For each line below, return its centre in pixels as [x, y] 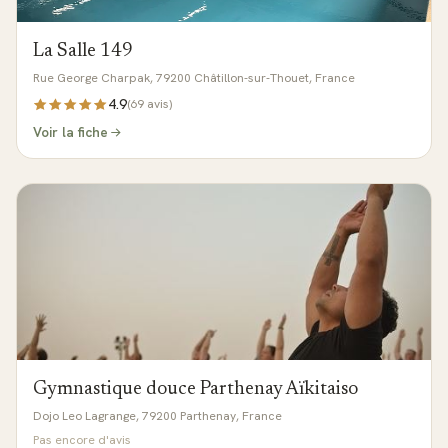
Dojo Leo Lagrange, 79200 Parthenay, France [157, 416]
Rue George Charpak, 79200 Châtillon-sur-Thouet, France [194, 78]
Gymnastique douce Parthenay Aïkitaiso [195, 389]
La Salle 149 [83, 51]
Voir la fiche [70, 132]
